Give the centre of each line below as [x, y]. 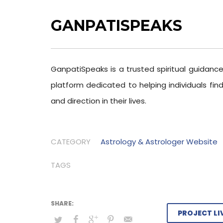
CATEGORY [71, 142]
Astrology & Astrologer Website [159, 142]
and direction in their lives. [99, 101]
